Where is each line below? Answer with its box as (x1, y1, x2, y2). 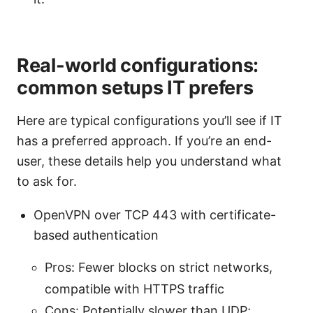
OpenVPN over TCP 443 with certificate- (34, 208, 276, 223)
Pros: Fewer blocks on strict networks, (45, 260, 272, 275)
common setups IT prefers (17, 76, 254, 100)
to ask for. (17, 174, 77, 189)
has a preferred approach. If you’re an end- (17, 133, 272, 149)
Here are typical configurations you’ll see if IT (17, 113, 282, 129)
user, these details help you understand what (17, 154, 282, 169)
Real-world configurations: (17, 54, 259, 78)
